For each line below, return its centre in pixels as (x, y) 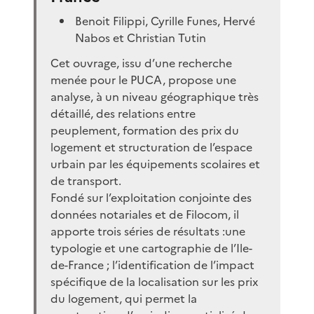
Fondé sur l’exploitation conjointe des (151, 197)
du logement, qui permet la (124, 298)
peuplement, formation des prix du (145, 130)
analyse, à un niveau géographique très (155, 96)
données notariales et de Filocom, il (145, 214)
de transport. (86, 180)
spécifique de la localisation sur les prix (154, 281)
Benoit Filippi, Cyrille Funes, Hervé (165, 21)
